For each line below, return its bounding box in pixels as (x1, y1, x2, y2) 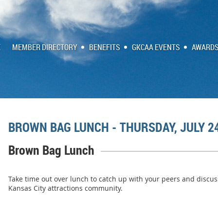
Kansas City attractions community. (8, 183, 125, 193)
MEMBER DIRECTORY (12, 42, 77, 53)
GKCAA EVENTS (132, 42, 180, 53)
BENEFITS (89, 42, 120, 53)
